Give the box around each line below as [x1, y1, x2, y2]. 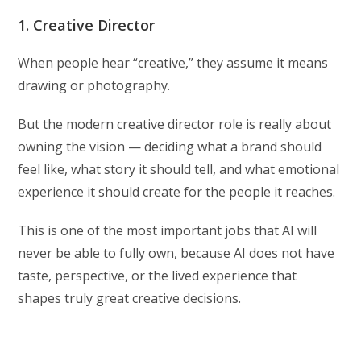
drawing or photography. [18, 77, 171, 95]
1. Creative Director [18, 15, 156, 35]
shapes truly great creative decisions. [18, 289, 242, 308]
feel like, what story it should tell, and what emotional [18, 160, 340, 179]
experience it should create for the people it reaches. [18, 183, 336, 201]
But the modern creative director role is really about [18, 115, 332, 134]
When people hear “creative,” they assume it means [18, 54, 329, 73]
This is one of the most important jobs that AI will [18, 222, 317, 240]
